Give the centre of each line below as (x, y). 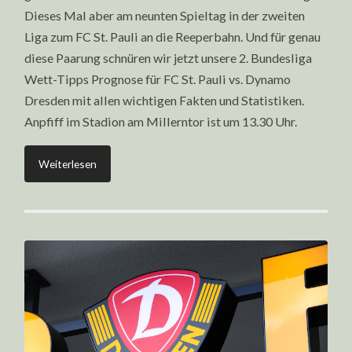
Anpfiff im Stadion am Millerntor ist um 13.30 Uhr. (161, 121)
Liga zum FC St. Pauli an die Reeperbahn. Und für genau (173, 36)
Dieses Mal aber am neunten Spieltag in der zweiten (165, 15)
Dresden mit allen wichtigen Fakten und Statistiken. (165, 100)
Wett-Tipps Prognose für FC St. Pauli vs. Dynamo (158, 79)
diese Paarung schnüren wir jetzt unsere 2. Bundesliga (169, 57)
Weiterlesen (68, 164)
